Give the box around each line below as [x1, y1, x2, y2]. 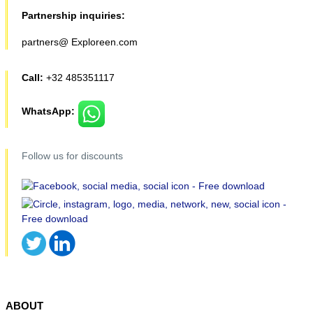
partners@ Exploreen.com [22, 36, 138, 48]
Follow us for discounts [22, 150, 126, 162]
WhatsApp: [22, 105, 78, 117]
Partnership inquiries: [22, 9, 125, 21]
